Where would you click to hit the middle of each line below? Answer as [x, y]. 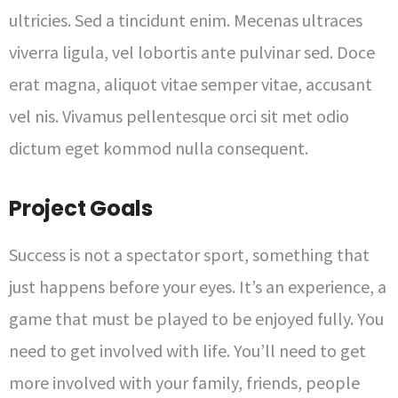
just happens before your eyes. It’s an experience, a [198, 287]
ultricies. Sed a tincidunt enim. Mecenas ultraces [186, 20]
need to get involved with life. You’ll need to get [187, 350]
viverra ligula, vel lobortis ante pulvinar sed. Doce [192, 52]
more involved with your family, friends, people [184, 382]
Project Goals [81, 208]
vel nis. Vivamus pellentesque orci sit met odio [179, 116]
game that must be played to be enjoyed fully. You [196, 318]
